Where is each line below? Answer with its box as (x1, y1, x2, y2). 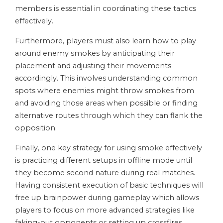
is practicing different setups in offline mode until (15, 156, 192, 165)
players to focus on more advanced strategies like (15, 206, 195, 215)
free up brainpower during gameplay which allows (15, 193, 199, 203)
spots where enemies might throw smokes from (15, 86, 194, 96)
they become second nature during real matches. (15, 168, 195, 178)
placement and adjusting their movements (15, 61, 171, 71)
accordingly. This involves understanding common (15, 74, 198, 83)
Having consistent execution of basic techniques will (15, 181, 204, 190)
